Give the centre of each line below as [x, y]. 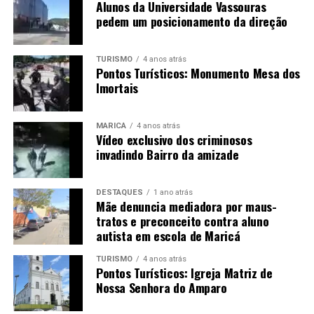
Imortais [117, 88]
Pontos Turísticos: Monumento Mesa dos [198, 73]
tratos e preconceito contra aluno [182, 221]
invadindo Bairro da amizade [167, 155]
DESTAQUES [119, 193]
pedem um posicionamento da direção [191, 21]
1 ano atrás [173, 193]
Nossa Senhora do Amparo [161, 288]
